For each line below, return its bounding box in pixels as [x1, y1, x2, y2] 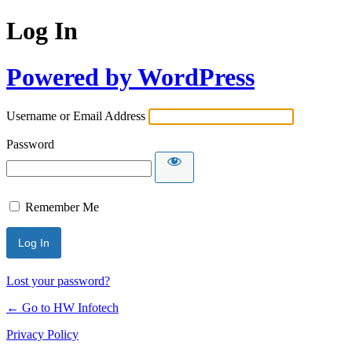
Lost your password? [6, 274, 110, 288]
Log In [6, 16, 78, 46]
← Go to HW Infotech [6, 301, 119, 315]
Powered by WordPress [6, 62, 255, 91]
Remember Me [25, 200, 99, 214]
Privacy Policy [6, 328, 79, 342]
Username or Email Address [6, 109, 145, 123]
